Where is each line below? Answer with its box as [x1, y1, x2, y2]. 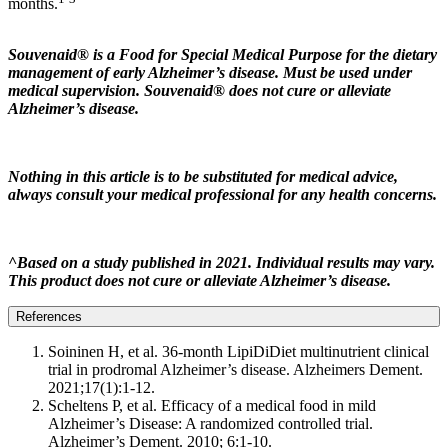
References [16, 308, 82, 324]
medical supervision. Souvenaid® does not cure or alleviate [8, 81, 391, 99]
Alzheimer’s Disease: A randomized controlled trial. [48, 414, 373, 432]
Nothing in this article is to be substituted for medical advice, [8, 167, 398, 185]
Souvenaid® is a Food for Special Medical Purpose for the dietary [8, 45, 437, 63]
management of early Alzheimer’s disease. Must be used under [8, 63, 412, 81]
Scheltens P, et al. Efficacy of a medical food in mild [48, 396, 376, 414]
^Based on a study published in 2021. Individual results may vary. [8, 253, 435, 271]
